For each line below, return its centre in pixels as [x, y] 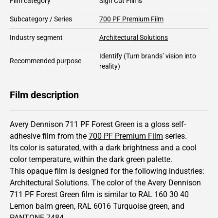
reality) [110, 66]
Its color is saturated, [46, 147]
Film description [44, 95]
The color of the [119, 182]
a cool [186, 147]
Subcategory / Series [41, 19]
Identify [111, 56]
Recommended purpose [45, 61]
